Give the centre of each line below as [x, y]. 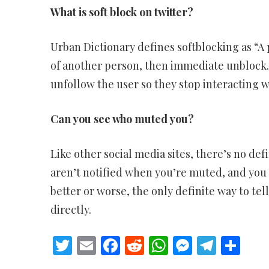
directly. [71, 210]
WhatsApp [212, 245]
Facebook [161, 245]
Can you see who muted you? [122, 119]
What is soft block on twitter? [122, 12]
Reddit [173, 245]
